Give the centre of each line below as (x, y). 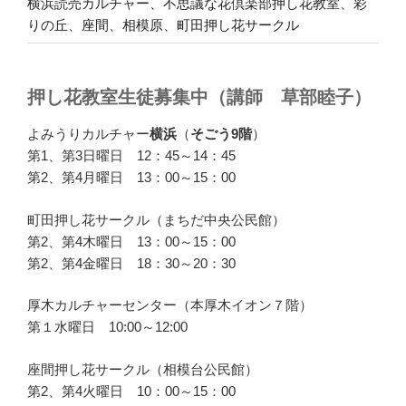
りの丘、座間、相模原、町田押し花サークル (163, 24)
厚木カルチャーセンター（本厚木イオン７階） (170, 305)
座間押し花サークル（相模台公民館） (143, 369)
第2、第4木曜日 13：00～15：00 (131, 241)
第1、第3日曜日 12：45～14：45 (131, 156)
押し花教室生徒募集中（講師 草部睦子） (199, 97)
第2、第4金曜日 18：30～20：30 (131, 263)
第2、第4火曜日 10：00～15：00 (131, 391)
